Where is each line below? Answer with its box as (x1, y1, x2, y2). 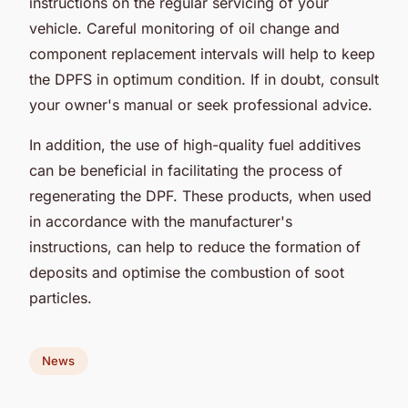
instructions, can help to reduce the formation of (29, 237, 361, 256)
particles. (29, 288, 92, 307)
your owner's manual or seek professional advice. (29, 95, 372, 114)
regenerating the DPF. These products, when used (29, 186, 372, 205)
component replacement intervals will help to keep (29, 44, 375, 63)
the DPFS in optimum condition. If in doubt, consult (29, 69, 379, 88)
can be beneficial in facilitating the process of (29, 160, 342, 179)
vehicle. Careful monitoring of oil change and (29, 18, 340, 37)
